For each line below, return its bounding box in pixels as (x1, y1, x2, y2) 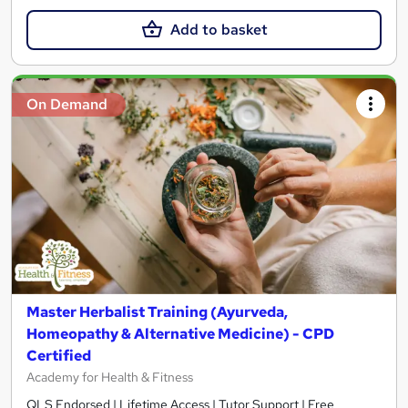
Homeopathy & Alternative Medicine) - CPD (26, 324, 334, 344)
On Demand (26, 94, 107, 114)
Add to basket (169, 19, 268, 39)
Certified (26, 346, 91, 366)
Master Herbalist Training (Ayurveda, (26, 302, 288, 322)
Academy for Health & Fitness (26, 369, 193, 386)
